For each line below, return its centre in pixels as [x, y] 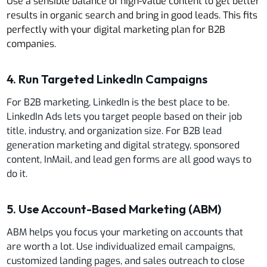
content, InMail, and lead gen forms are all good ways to [129, 159]
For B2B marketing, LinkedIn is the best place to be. [118, 102]
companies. [32, 44]
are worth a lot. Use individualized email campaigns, [121, 246]
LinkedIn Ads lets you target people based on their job [125, 116]
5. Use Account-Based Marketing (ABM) [114, 209]
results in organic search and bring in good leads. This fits [132, 15]
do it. [17, 173]
